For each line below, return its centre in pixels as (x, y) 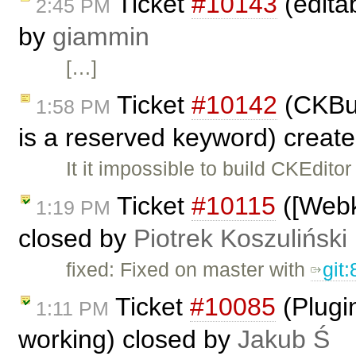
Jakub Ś (284, 339)
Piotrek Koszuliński (240, 238)
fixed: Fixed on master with (189, 269)
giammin (101, 37)
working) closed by (128, 339)
